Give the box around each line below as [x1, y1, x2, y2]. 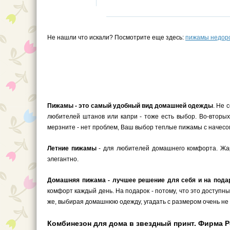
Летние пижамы [47, 145, 97, 152]
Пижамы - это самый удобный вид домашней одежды [47, 102, 214, 109]
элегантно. [47, 156, 79, 163]
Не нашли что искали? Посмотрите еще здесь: [47, 34, 185, 41]
